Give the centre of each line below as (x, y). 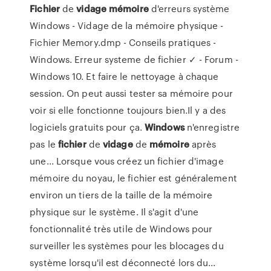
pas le (44, 144)
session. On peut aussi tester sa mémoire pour (131, 93)
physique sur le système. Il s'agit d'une (114, 212)
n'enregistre (212, 127)
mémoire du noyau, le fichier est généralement (133, 178)
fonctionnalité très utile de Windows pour (121, 229)
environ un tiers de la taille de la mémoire (121, 195)
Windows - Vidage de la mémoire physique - (127, 25)
